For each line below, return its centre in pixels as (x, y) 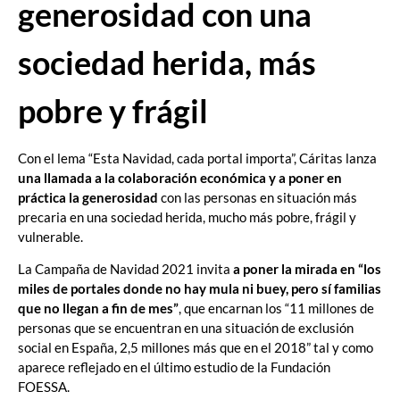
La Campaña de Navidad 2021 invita (125, 268)
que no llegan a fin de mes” (98, 308)
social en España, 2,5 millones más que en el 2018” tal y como (196, 347)
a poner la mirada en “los (307, 268)
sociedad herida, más (167, 63)
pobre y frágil (113, 111)
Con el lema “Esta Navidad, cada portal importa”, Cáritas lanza (197, 158)
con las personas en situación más (258, 197)
